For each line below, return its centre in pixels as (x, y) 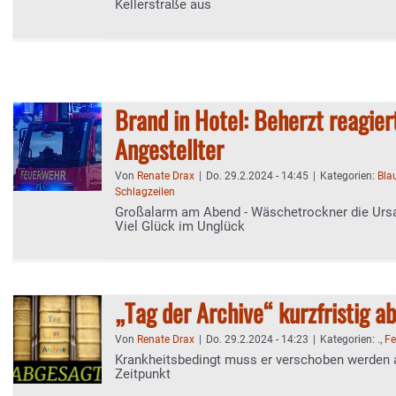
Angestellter (169, 149)
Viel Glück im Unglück (180, 226)
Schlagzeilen (145, 192)
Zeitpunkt (143, 374)
